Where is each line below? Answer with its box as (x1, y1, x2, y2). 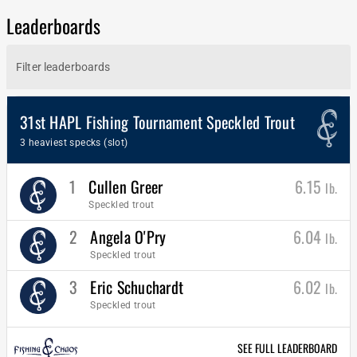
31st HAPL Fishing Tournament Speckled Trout (20, 110, 295, 134)
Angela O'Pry (90, 225, 167, 249)
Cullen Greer (88, 175, 163, 198)
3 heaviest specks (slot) (20, 137, 128, 148)
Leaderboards (6, 11, 100, 40)
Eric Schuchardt (90, 275, 183, 299)
